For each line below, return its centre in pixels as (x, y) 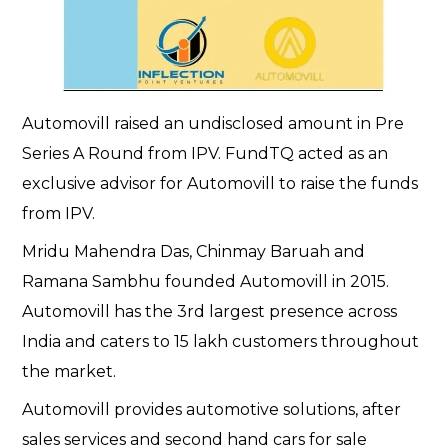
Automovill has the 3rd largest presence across (210, 312)
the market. (71, 372)
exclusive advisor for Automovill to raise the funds (220, 184)
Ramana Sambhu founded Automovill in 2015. (206, 282)
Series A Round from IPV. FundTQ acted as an (205, 154)
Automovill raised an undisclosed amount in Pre (213, 124)
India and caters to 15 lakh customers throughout (221, 342)
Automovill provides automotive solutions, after (212, 410)
